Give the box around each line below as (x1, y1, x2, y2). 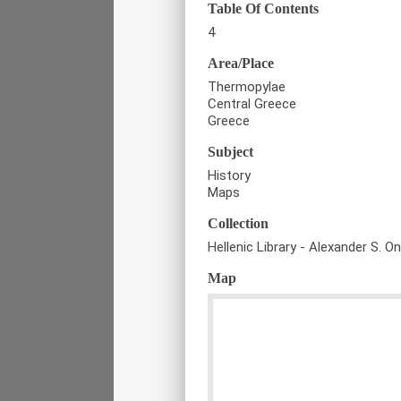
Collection (208, 216, 269, 232)
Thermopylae (208, 79, 286, 96)
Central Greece (208, 96, 296, 113)
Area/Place (208, 55, 274, 72)
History (208, 167, 251, 184)
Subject (208, 144, 253, 160)
